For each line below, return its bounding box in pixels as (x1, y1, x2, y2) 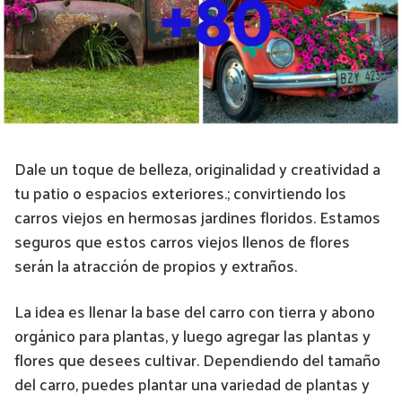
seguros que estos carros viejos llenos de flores (14, 226, 350, 257)
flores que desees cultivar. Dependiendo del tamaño (14, 345, 380, 375)
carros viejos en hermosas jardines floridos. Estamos (14, 202, 380, 232)
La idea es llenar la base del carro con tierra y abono (14, 296, 375, 327)
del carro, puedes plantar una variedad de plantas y (14, 369, 370, 399)
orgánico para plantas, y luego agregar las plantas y (14, 320, 371, 351)
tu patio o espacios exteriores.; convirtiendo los (14, 178, 346, 208)
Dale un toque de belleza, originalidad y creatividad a (14, 153, 380, 184)
